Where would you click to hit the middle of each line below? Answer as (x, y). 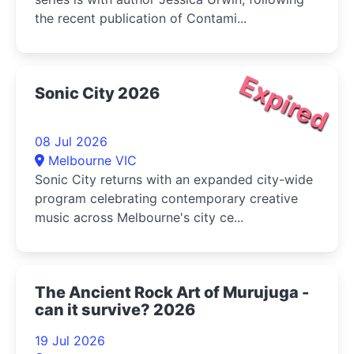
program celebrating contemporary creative (166, 198)
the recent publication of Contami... (141, 18)
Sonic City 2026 (97, 93)
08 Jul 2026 (71, 141)
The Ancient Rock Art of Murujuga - (172, 292)
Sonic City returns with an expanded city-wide (174, 179)
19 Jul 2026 (70, 340)
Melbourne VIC (92, 160)
